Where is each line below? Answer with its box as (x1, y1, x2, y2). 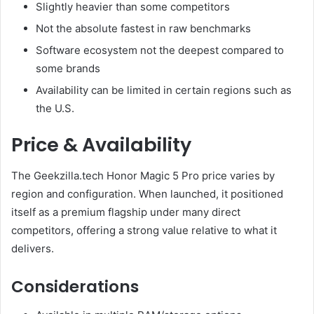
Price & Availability (11, 131, 191, 158)
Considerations (11, 275, 139, 299)
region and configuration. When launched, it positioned (11, 187, 283, 201)
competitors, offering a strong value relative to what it (11, 224, 277, 238)
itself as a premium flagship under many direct (11, 205, 240, 219)
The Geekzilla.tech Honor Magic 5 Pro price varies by (11, 169, 275, 183)
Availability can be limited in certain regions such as (36, 83, 292, 97)
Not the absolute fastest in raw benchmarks (36, 21, 251, 35)
